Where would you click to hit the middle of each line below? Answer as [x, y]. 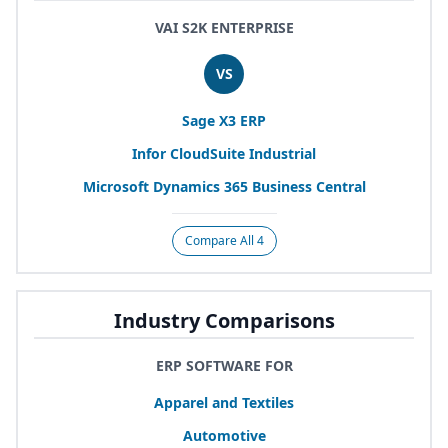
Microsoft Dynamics [153, 186]
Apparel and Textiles [224, 402]
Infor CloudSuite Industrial [224, 153]
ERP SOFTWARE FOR [224, 365]
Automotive [224, 435]
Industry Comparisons [224, 320]
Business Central [306, 186]
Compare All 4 [224, 240]
